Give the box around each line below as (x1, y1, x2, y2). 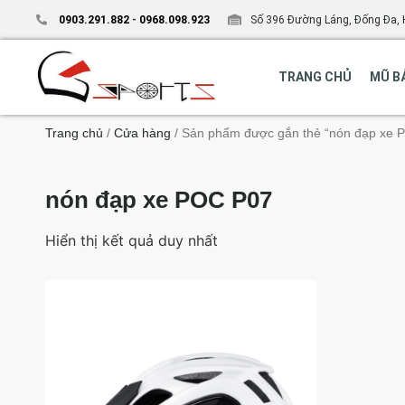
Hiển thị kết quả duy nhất (45, 231, 218, 250)
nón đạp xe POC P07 (45, 185, 272, 213)
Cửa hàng (114, 125, 171, 140)
